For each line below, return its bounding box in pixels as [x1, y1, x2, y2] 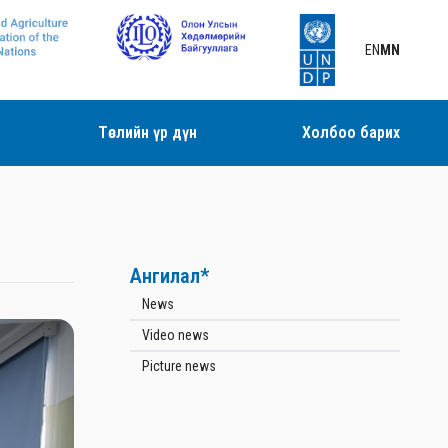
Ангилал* [130, 264, 209, 288]
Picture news [142, 358, 216, 374]
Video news [142, 327, 209, 343]
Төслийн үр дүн [97, 123, 197, 142]
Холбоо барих [302, 123, 400, 142]
